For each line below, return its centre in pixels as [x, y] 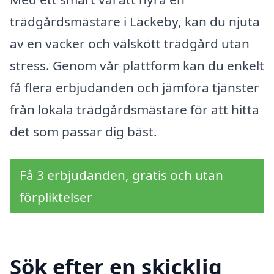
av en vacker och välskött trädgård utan [130, 43]
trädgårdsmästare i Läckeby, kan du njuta [135, 21]
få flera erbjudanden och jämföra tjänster [135, 87]
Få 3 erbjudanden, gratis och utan [121, 175]
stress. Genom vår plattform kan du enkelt [137, 65]
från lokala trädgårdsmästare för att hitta [135, 109]
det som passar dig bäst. [83, 131]
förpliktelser [56, 197]
